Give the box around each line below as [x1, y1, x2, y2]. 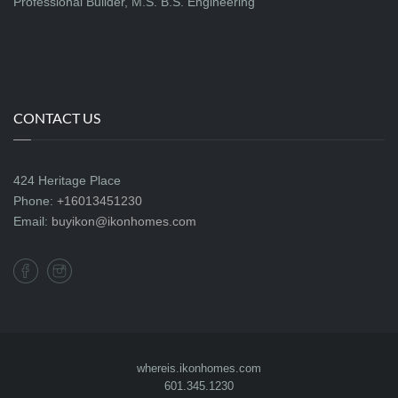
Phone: [13, 194, 57, 208]
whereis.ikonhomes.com [137, 362, 261, 375]
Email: [13, 214, 52, 228]
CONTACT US [13, 109, 100, 126]
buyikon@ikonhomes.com [52, 214, 196, 228]
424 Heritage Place [13, 173, 121, 187]
